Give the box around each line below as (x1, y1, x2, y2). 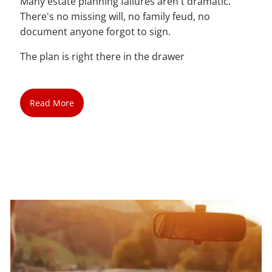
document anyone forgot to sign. (20, 24, 171, 38)
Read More (29, 97, 74, 109)
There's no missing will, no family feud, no (20, 9, 211, 23)
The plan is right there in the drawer (20, 49, 185, 63)
